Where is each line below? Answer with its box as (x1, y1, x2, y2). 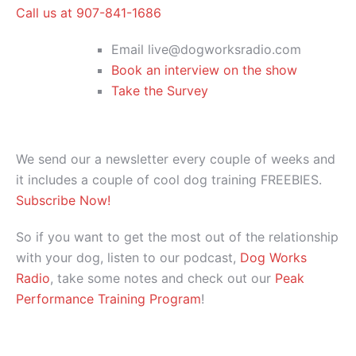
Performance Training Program (16, 290, 201, 307)
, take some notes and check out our (50, 269, 275, 286)
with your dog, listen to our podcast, (16, 249, 240, 265)
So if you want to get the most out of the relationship (16, 228, 339, 245)
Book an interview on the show (111, 61, 297, 78)
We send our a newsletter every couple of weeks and (16, 150, 335, 167)
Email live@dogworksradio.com (111, 41, 301, 57)
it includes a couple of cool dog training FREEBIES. (16, 171, 322, 188)
